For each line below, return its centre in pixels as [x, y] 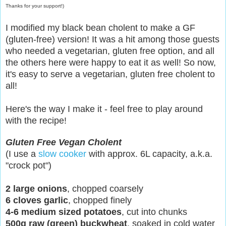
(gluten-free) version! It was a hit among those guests [112, 40]
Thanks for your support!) [35, 6]
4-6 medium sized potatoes [64, 212]
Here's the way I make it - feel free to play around [104, 109]
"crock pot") [29, 166]
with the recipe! [36, 121]
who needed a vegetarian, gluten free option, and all [110, 51]
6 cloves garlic [37, 201]
